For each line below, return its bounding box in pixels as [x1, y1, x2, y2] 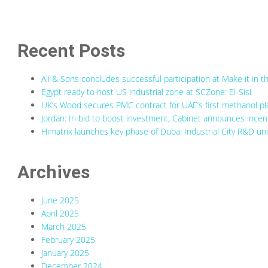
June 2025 [41, 194, 80, 206]
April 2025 [41, 208, 80, 220]
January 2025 [41, 247, 90, 259]
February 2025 [41, 234, 96, 246]
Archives [17, 162, 90, 183]
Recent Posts [17, 40, 126, 62]
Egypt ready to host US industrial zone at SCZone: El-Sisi [41, 86, 252, 98]
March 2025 [41, 221, 87, 233]
